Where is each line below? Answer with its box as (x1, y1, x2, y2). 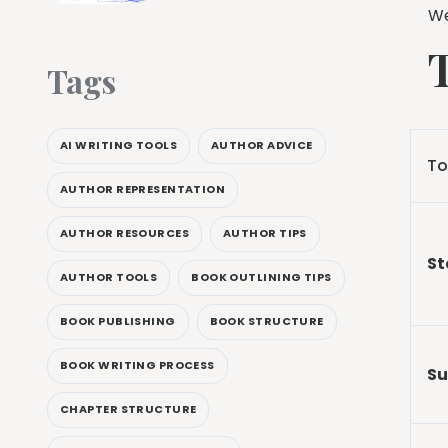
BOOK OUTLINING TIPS (191, 269, 332, 286)
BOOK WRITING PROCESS (60, 357, 215, 374)
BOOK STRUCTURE (209, 313, 324, 330)
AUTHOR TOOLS (60, 269, 158, 286)
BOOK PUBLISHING (60, 313, 176, 330)
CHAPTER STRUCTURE (60, 401, 197, 418)
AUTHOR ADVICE (211, 137, 313, 154)
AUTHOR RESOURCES (60, 225, 190, 242)
